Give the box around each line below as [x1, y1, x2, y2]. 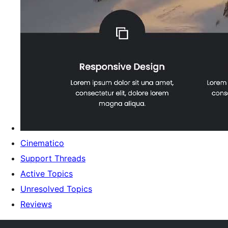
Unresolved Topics [20, 184, 92, 194]
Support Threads [20, 153, 85, 163]
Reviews [20, 199, 52, 209]
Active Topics [20, 168, 73, 179]
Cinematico [20, 138, 64, 148]
